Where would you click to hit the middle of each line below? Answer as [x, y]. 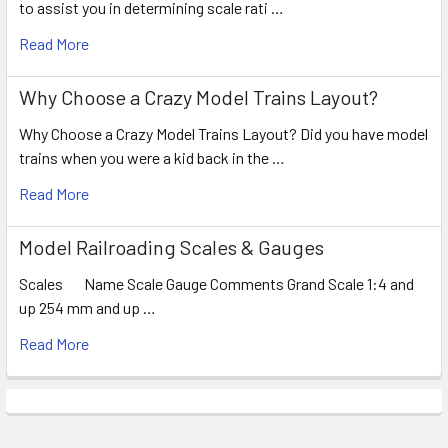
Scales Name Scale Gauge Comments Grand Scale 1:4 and [216, 283]
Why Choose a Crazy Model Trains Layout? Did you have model [223, 133]
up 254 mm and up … [87, 307]
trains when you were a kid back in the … [152, 157]
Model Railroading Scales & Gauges [171, 246]
